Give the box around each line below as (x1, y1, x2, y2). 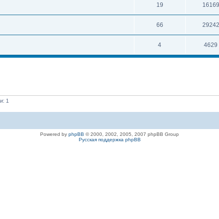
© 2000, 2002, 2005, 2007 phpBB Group (84, 131, 179, 137)
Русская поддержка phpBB (78, 137, 141, 142)
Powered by (40, 131, 68, 137)
